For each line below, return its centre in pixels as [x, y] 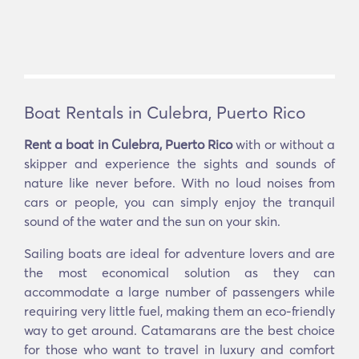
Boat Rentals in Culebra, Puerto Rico [165, 112]
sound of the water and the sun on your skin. [152, 221]
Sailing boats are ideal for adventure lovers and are [179, 253]
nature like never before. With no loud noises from [179, 183]
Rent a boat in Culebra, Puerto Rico [129, 144]
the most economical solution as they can [179, 272]
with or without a [284, 144]
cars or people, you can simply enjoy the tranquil [179, 202]
